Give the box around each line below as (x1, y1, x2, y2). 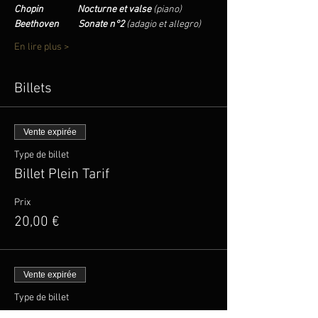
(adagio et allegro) (126, 18, 201, 31)
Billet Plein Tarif (14, 166, 109, 183)
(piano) (153, 4, 182, 16)
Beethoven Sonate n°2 (14, 18, 126, 31)
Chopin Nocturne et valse (14, 4, 153, 16)
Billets (14, 80, 52, 97)
